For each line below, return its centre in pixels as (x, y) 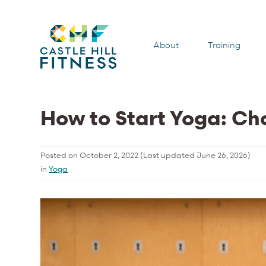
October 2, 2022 (109, 155)
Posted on (60, 155)
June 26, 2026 (222, 155)
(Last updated (168, 155)
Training (224, 45)
